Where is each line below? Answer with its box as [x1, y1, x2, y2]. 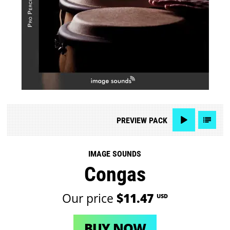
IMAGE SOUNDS [88, 149, 142, 159]
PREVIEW [116, 115, 147, 125]
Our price [62, 190, 117, 206]
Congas [84, 162, 146, 187]
